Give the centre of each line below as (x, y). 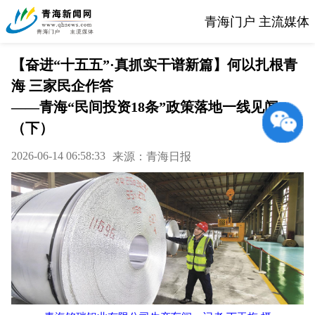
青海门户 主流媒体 (257, 21)
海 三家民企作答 (62, 86)
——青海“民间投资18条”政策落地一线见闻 (145, 107)
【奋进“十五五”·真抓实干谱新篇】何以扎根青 (154, 65)
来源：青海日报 (152, 156)
